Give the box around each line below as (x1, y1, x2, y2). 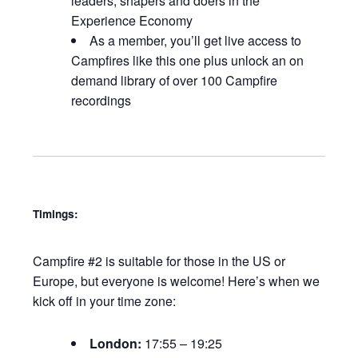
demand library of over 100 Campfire (71, 70, 278, 89)
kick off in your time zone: (33, 291, 177, 310)
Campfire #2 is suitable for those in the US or (33, 251, 286, 270)
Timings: (33, 206, 79, 222)
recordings (71, 90, 132, 109)
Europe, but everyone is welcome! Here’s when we (33, 271, 320, 290)
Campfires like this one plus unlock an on (71, 50, 304, 70)
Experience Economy (71, 10, 193, 30)
